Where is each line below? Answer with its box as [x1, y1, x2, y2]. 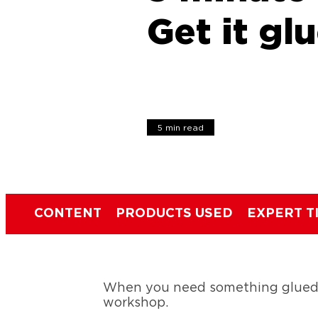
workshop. [103, 296, 169, 309]
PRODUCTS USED [116, 207, 233, 220]
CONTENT [34, 207, 102, 220]
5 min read [158, 124, 204, 132]
